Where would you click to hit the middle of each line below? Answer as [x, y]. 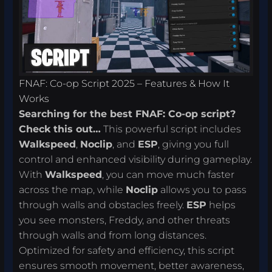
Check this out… [60, 129]
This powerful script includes [171, 129]
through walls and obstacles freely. [103, 205]
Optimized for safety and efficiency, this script [127, 251]
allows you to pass [202, 190]
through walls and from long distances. [113, 236]
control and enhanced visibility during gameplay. [136, 160]
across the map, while [73, 190]
